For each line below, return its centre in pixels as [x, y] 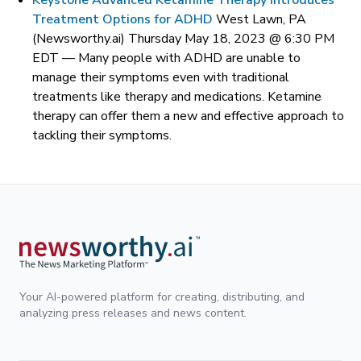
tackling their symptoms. [102, 135]
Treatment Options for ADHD [122, 19]
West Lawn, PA [261, 19]
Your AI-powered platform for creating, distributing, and [162, 297]
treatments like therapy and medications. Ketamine [177, 97]
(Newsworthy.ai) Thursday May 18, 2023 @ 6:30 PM [183, 39]
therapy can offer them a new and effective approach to [188, 116]
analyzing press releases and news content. [133, 313]
